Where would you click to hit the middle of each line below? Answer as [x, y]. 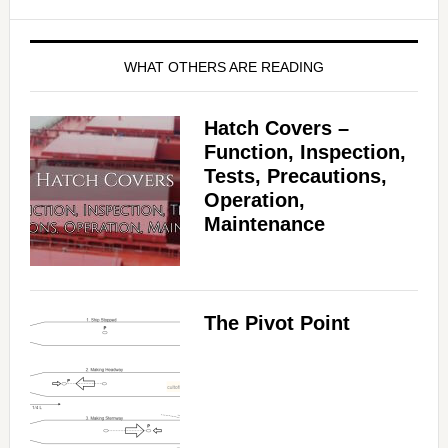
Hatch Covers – [276, 128]
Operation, [254, 200]
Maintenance [264, 224]
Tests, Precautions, [295, 176]
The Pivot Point [276, 323]
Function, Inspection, [304, 152]
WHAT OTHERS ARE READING [223, 67]
